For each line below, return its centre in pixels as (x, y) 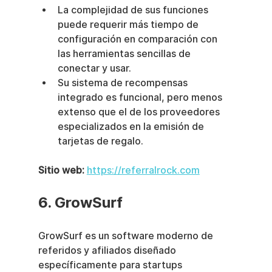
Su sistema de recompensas (124, 83)
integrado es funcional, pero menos (141, 97)
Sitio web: (61, 170)
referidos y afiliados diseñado (108, 250)
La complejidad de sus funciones (134, 10)
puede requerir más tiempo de (129, 24)
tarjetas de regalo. (100, 141)
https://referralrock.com (143, 170)
